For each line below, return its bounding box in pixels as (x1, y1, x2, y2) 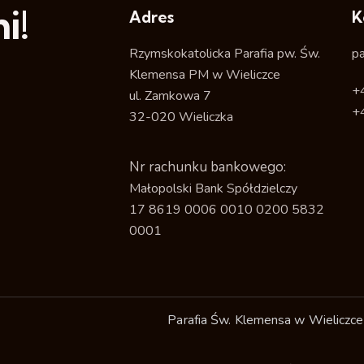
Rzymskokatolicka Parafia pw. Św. (129, 44, 321, 63)
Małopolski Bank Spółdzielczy (129, 179, 298, 197)
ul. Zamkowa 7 (129, 86, 212, 105)
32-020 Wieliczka (129, 107, 234, 126)
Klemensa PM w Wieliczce (129, 65, 281, 84)
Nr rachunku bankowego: (129, 157, 287, 176)
